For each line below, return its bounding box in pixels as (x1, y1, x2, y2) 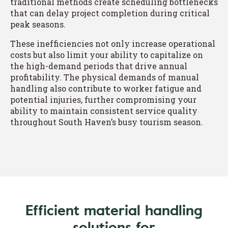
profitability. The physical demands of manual (10, 71, 199, 82)
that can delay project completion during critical (10, 7, 210, 18)
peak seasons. (10, 18, 66, 30)
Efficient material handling (25, 200, 203, 220)
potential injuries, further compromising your (10, 94, 196, 105)
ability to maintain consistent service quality (10, 105, 197, 116)
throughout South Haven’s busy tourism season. (10, 116, 203, 127)
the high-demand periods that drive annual (10, 60, 187, 71)
